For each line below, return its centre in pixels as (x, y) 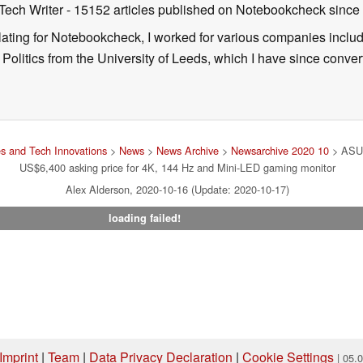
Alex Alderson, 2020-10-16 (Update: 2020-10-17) (177, 189)
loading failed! (144, 218)
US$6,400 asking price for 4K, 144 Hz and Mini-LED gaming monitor (177, 167)
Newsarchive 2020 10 (280, 150)
